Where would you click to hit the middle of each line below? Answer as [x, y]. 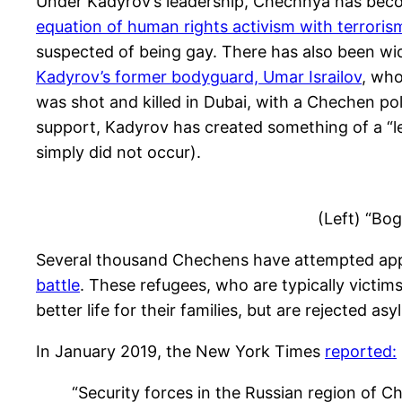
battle [58, 284]
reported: [361, 351]
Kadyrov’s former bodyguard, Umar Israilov [199, 76]
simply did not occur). [121, 152]
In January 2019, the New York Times [180, 351]
